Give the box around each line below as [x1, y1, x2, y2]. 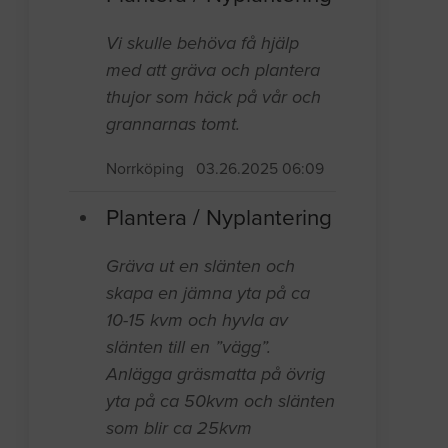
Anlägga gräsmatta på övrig [106, 363, 326, 386]
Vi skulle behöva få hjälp [106, 32, 300, 55]
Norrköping [106, 160, 185, 179]
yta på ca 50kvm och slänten [106, 390, 336, 413]
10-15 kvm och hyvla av [106, 309, 289, 332]
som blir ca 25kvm [106, 417, 253, 440]
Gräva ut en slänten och [106, 255, 296, 278]
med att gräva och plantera [106, 59, 321, 82]
